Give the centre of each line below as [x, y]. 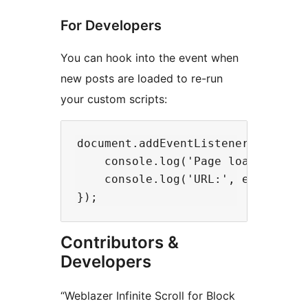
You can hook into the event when [150, 58]
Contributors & [120, 243]
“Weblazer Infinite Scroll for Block [148, 296]
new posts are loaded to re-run [142, 79]
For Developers [111, 26]
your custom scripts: [114, 99]
